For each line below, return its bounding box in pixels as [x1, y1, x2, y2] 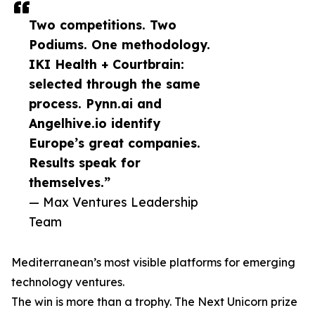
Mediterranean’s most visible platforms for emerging [11, 255, 295, 270]
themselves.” [29, 174, 110, 191]
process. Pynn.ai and [29, 96, 162, 112]
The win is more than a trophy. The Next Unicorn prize [11, 295, 297, 309]
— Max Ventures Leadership [29, 194, 198, 210]
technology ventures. [11, 275, 124, 290]
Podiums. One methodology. [29, 37, 210, 53]
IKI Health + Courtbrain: [29, 56, 184, 72]
